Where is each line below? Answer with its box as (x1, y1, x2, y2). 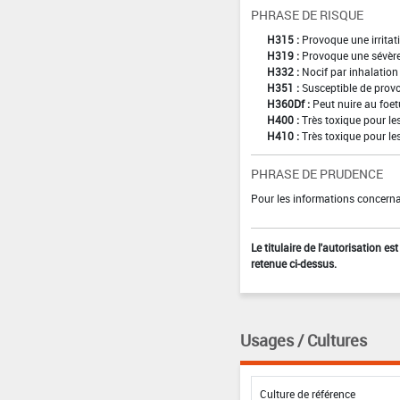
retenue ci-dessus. (250, 255, 337, 271)
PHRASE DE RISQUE (250, 5, 363, 23)
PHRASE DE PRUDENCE (250, 164, 383, 182)
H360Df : (266, 96, 310, 111)
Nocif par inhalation (301, 63, 398, 79)
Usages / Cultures (239, 329, 367, 351)
